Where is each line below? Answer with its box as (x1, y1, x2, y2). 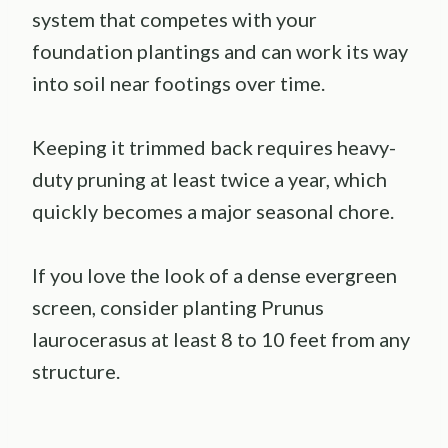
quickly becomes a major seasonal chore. (32, 199, 394, 224)
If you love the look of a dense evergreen (32, 263, 397, 288)
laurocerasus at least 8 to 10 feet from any (32, 327, 410, 352)
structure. (32, 359, 120, 384)
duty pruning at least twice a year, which (32, 167, 387, 192)
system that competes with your (32, 7, 317, 32)
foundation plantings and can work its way (32, 39, 408, 64)
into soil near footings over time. (32, 71, 325, 96)
